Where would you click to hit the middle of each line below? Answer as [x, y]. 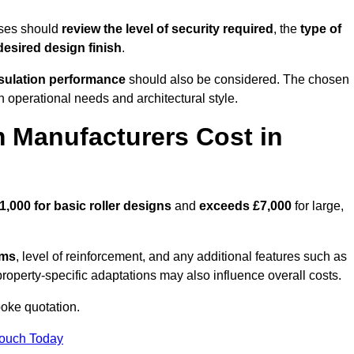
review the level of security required [168, 29]
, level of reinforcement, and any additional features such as [181, 257]
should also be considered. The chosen [237, 80]
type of [321, 29]
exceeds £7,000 [245, 206]
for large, [318, 206]
